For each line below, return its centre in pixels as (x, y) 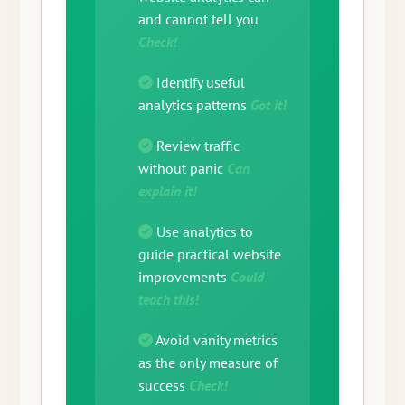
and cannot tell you (198, 19)
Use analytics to (202, 232)
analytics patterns (194, 105)
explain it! (167, 191)
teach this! (168, 300)
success (163, 386)
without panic (182, 169)
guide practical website (209, 254)
